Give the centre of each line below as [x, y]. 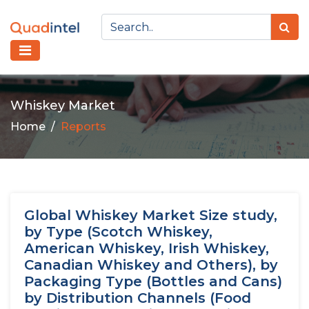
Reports [83, 126]
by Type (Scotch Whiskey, [118, 232]
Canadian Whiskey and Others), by [151, 265]
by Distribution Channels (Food [138, 298]
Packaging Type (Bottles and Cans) [153, 281]
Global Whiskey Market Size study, [151, 215]
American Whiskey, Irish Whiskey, [147, 248]
